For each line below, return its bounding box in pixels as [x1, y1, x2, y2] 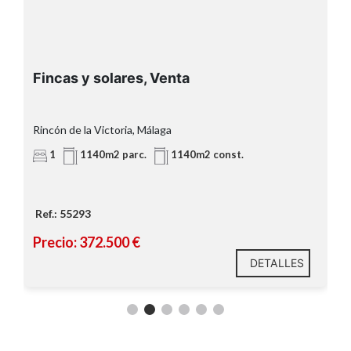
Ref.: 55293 [35, 207, 91, 221]
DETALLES [250, 256, 304, 270]
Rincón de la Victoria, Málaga [33, 123, 172, 137]
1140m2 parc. [78, 148, 147, 161]
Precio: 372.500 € [33, 233, 140, 251]
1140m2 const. [168, 148, 244, 161]
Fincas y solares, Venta [33, 70, 190, 87]
